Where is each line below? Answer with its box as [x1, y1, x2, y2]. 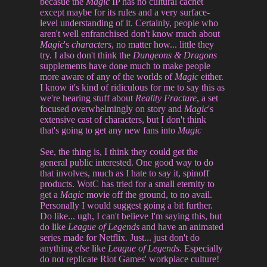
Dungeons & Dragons [133, 49, 218, 60]
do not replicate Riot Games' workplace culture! [40, 253, 220, 264]
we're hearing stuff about [40, 92, 136, 103]
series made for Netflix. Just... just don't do [40, 232, 200, 243]
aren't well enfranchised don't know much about [40, 28, 221, 39]
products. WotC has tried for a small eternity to [40, 178, 215, 189]
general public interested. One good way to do [40, 157, 214, 167]
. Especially [179, 243, 223, 253]
